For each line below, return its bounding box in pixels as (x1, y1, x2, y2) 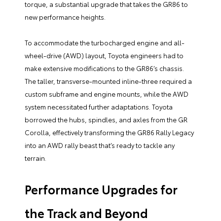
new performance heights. (25, 12, 106, 22)
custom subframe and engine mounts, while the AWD (25, 89, 188, 99)
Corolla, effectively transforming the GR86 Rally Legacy (25, 128, 194, 137)
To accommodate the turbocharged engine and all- (25, 38, 184, 47)
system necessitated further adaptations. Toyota (25, 102, 173, 111)
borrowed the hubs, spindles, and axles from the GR (25, 115, 187, 124)
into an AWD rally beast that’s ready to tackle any (25, 141, 175, 150)
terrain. (25, 153, 46, 163)
